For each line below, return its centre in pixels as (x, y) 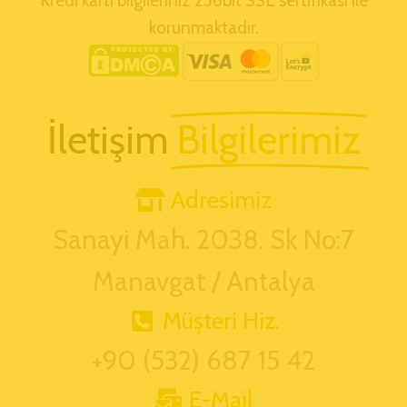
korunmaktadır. (203, 27)
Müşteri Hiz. (222, 320)
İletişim (107, 139)
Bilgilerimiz (268, 139)
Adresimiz (222, 199)
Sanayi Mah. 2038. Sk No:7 (203, 239)
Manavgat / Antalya (203, 281)
